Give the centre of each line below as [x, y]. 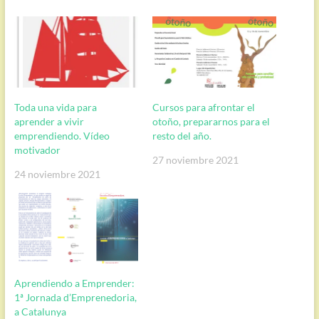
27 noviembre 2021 [195, 159]
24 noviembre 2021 [57, 174]
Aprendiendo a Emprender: [74, 283]
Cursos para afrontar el [203, 107]
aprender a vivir [49, 121]
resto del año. [182, 135]
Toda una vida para [55, 107]
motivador [37, 150]
